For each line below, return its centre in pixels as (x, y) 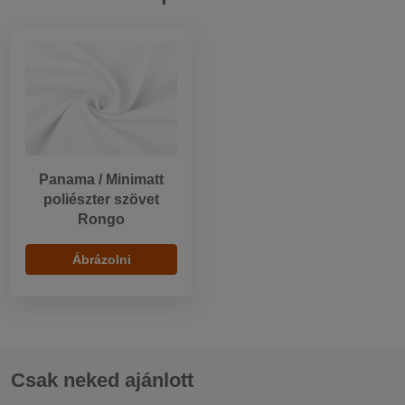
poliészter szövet (101, 200)
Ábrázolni (101, 260)
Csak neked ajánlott (102, 381)
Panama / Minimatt (101, 180)
